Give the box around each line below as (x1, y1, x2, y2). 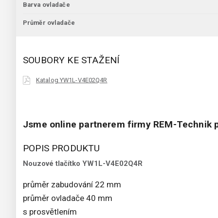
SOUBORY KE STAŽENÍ (23, 54, 120, 66)
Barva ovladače (23, 1, 70, 9)
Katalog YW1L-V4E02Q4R (36, 76, 108, 84)
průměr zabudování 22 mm (23, 180, 121, 190)
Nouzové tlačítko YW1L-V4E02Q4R (23, 159, 143, 168)
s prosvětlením (23, 207, 77, 217)
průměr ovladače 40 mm (23, 193, 112, 203)
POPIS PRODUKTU (23, 143, 100, 154)
